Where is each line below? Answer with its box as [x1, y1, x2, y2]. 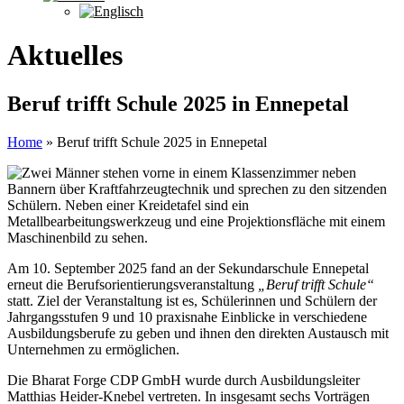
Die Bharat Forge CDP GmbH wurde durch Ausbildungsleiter [7, 372, 360, 388]
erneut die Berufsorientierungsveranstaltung [7, 276, 258, 292]
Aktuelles [7, 39, 123, 72]
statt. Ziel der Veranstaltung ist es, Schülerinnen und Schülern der [7, 292, 377, 308]
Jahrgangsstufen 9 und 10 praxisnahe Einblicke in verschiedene [7, 308, 367, 325]
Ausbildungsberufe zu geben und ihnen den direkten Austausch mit [7, 325, 389, 341]
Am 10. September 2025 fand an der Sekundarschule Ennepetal [7, 260, 369, 276]
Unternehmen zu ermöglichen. [7, 341, 179, 357]
